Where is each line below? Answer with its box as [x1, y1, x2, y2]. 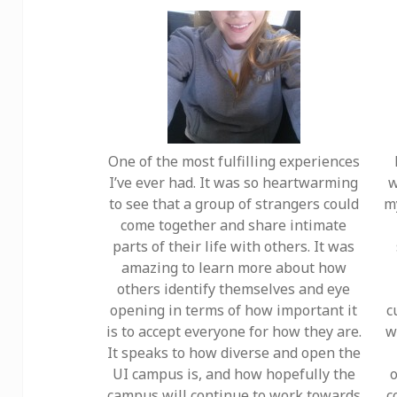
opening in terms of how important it [110, 300, 357, 321]
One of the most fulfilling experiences [107, 152, 360, 172]
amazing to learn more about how [121, 258, 346, 278]
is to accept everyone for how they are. [105, 322, 362, 342]
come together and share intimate [121, 215, 346, 236]
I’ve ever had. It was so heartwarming [109, 173, 358, 193]
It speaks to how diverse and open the [106, 343, 361, 363]
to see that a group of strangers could [108, 194, 359, 214]
